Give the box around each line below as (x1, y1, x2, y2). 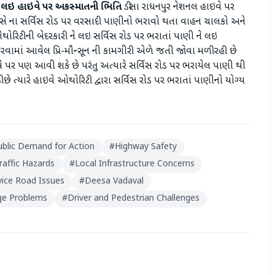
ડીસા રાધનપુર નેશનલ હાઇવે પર (122, 1, 234, 14)
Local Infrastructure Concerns (75, 158, 195, 170)
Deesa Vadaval (85, 176, 144, 187)
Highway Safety (115, 141, 177, 153)
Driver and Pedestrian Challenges (68, 193, 199, 204)
